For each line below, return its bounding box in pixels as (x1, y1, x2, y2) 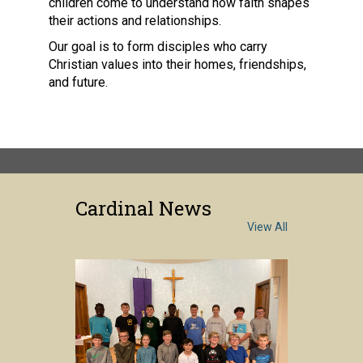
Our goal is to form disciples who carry (49, 38, 267, 54)
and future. (49, 74, 108, 90)
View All (247, 220, 288, 233)
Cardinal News (75, 194, 211, 221)
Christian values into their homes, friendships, (49, 56, 306, 72)
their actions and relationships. (49, 12, 221, 28)
